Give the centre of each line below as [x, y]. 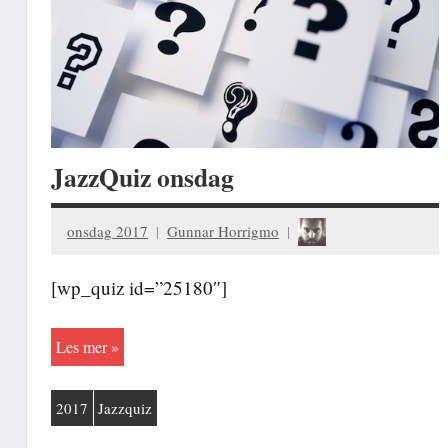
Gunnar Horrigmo [223, 230]
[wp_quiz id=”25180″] [139, 288]
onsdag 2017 [107, 230]
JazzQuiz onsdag [142, 177]
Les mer [81, 347]
